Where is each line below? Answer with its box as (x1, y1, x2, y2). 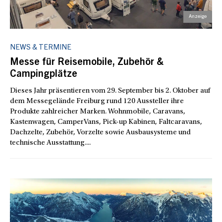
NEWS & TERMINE (10, 44, 71, 52)
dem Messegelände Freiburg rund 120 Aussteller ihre (10, 98, 184, 105)
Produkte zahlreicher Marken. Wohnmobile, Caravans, (10, 108, 185, 115)
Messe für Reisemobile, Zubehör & (10, 58, 164, 68)
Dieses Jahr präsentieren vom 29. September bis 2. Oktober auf (10, 87, 210, 95)
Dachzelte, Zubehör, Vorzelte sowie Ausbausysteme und (10, 129, 191, 136)
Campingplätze (10, 70, 77, 80)
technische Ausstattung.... (10, 139, 91, 147)
